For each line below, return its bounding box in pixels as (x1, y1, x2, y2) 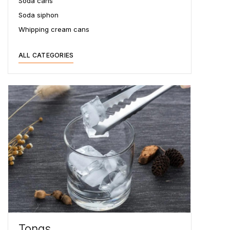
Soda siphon (18, 10, 59, 19)
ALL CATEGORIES (18, 51, 74, 59)
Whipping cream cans (18, 25, 89, 33)
